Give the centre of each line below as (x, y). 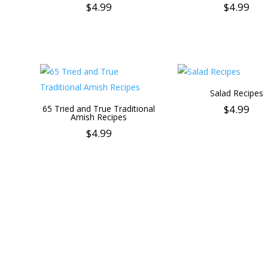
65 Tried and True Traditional (99, 108)
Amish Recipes (99, 117)
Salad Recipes (237, 93)
